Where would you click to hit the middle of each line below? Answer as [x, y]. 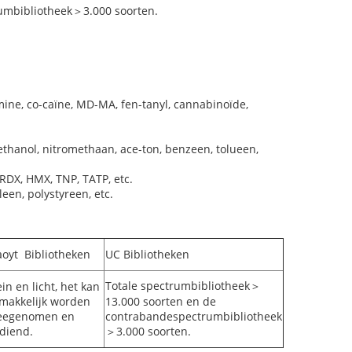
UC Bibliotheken [147, 254]
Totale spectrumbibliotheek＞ [183, 286]
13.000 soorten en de [160, 301]
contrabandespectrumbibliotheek [193, 316]
